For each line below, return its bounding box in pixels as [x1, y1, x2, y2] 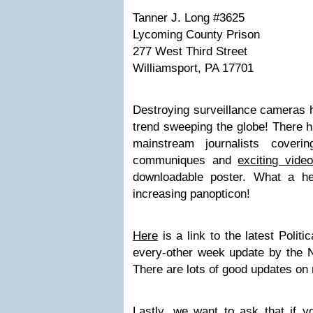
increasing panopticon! [133, 187, 250, 201]
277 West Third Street [133, 45, 247, 58]
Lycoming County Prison [133, 28, 260, 41]
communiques [133, 154, 205, 167]
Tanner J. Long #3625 [133, 11, 245, 24]
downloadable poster [133, 170, 243, 184]
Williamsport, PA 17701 [133, 61, 254, 75]
